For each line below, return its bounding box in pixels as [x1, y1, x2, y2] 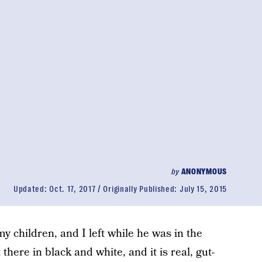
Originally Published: [103, 184, 180, 194]
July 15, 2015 [179, 184, 227, 194]
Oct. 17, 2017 [49, 184, 96, 194]
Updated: [13, 184, 50, 194]
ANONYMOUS [181, 167, 227, 176]
